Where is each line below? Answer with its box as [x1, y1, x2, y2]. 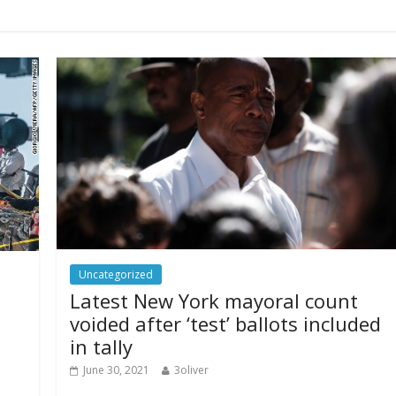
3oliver [174, 362, 209, 377]
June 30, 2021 [83, 362, 150, 377]
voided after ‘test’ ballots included [70, 309, 382, 337]
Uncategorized [79, 266, 154, 282]
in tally [70, 332, 133, 360]
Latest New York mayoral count [70, 286, 359, 314]
